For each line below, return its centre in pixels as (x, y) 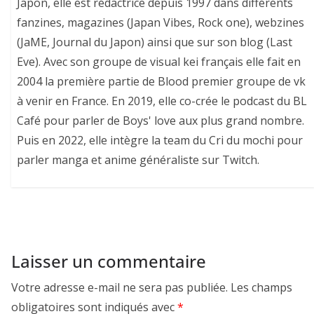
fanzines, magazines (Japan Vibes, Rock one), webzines (161, 23)
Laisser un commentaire (109, 261)
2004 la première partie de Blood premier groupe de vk (162, 82)
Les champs (261, 287)
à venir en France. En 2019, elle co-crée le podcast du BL (162, 101)
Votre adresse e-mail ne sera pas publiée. (120, 287)
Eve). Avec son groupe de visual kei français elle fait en (159, 62)
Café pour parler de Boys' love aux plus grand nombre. (161, 121)
